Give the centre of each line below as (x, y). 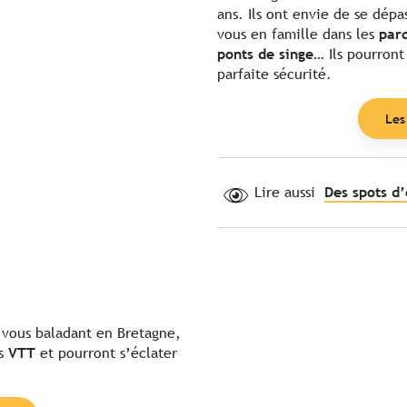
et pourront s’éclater (106, 352)
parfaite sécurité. (274, 74)
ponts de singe (265, 55)
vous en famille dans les (298, 35)
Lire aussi (285, 192)
